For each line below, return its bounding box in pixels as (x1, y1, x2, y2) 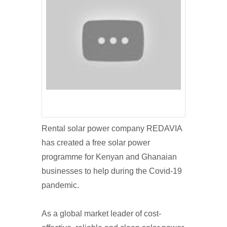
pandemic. (42, 181, 79, 190)
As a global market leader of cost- (42, 209, 161, 218)
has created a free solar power (42, 138, 150, 147)
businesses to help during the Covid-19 (42, 167, 182, 175)
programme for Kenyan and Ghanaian (42, 153, 177, 161)
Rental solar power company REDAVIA (42, 124, 182, 133)
